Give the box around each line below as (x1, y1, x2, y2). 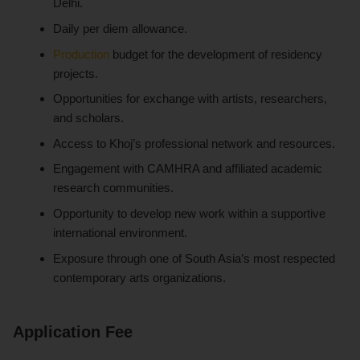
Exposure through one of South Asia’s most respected (53, 251, 336, 265)
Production (53, 47, 110, 61)
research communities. (53, 181, 174, 195)
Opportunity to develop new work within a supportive (53, 206, 326, 220)
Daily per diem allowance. (53, 21, 188, 35)
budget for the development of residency (109, 47, 323, 61)
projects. (53, 66, 99, 80)
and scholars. (53, 111, 125, 125)
